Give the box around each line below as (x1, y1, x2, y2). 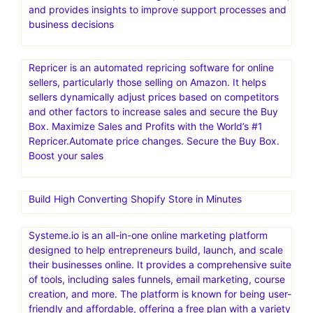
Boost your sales (29, 149, 103, 161)
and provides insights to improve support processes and (29, 3, 286, 15)
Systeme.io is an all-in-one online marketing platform (29, 228, 268, 241)
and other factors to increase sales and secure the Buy (29, 105, 278, 117)
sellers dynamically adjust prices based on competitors (29, 90, 279, 103)
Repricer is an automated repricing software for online (29, 61, 274, 73)
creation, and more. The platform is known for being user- (29, 287, 291, 300)
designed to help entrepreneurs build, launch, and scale (29, 243, 283, 256)
